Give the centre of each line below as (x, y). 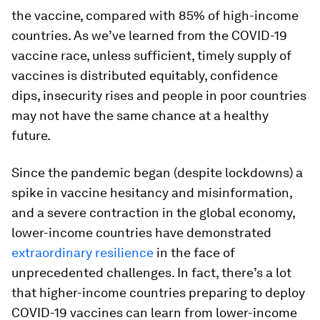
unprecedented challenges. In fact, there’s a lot (151, 272)
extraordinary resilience (82, 252)
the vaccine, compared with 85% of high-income (155, 15)
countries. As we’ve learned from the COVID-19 (149, 35)
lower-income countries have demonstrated (141, 232)
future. (31, 135)
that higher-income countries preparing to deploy (158, 292)
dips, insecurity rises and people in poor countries (159, 95)
